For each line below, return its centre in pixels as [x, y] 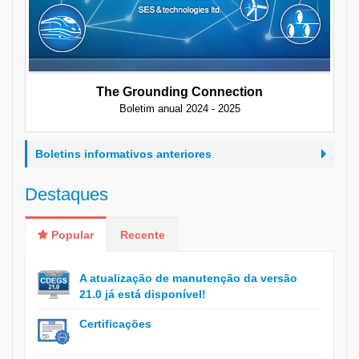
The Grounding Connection [179, 92]
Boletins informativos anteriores [123, 154]
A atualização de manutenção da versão [188, 278]
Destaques [67, 194]
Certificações [115, 324]
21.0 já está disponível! [143, 294]
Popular [73, 235]
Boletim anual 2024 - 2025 [179, 109]
